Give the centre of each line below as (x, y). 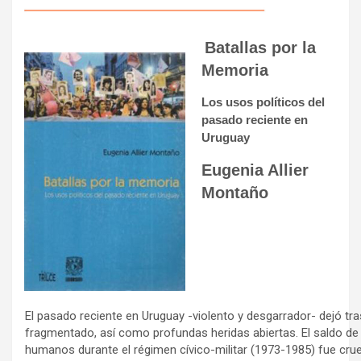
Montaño (235, 192)
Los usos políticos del (263, 102)
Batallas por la (260, 47)
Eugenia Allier (255, 170)
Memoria (235, 70)
